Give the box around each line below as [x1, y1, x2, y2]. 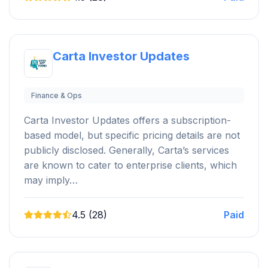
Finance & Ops [31, 90, 82, 100]
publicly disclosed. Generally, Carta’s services [24, 144, 229, 156]
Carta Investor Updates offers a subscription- [24, 114, 231, 126]
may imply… [24, 173, 78, 186]
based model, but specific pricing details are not [24, 129, 240, 141]
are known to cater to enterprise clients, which [24, 159, 237, 171]
